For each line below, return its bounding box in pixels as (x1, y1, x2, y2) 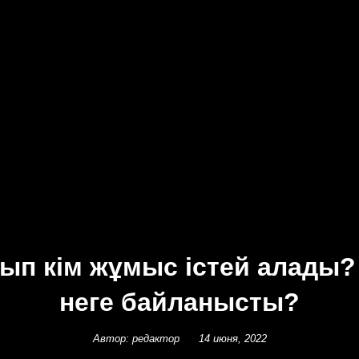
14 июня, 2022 (198, 333, 267, 345)
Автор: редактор (92, 333, 179, 345)
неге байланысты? (59, 288, 300, 317)
